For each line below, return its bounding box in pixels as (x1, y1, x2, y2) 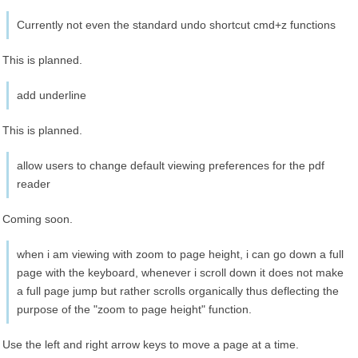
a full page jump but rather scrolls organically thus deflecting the (17, 284, 339, 297)
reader (17, 177, 50, 190)
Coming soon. (2, 213, 73, 225)
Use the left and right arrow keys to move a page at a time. (2, 338, 299, 351)
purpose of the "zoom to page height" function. (17, 303, 252, 316)
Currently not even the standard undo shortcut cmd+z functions (17, 18, 336, 31)
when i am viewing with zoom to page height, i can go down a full (17, 248, 344, 261)
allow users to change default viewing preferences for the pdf (17, 159, 324, 172)
